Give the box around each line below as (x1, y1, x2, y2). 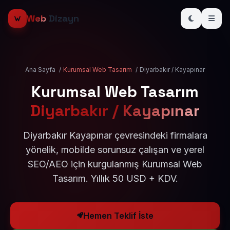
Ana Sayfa (25, 66, 55, 73)
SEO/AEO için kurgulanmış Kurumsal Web (28, 159, 202, 169)
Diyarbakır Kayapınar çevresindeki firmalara (23, 130, 207, 141)
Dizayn (46, 12, 79, 24)
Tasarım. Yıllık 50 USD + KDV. (52, 173, 178, 184)
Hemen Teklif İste (83, 210, 154, 221)
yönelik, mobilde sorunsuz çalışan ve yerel (26, 144, 204, 155)
